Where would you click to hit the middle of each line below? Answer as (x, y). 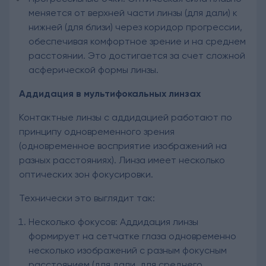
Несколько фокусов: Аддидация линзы (113, 221)
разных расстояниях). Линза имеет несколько (122, 160)
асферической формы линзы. (94, 69)
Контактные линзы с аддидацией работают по (126, 117)
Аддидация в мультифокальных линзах (110, 93)
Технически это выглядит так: (87, 198)
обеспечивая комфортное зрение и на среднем (137, 41)
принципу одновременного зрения (97, 131)
